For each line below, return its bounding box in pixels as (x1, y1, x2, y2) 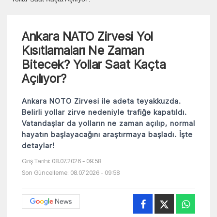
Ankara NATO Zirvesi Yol (22, 29, 153, 44)
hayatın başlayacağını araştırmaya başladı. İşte (22, 130, 193, 139)
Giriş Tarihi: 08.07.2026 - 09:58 (22, 157, 101, 165)
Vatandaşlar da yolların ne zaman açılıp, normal (22, 119, 195, 128)
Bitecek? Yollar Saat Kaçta (22, 57, 166, 72)
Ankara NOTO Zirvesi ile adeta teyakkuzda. (22, 96, 181, 106)
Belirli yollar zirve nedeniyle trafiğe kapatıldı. (22, 108, 187, 117)
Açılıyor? (22, 71, 67, 86)
